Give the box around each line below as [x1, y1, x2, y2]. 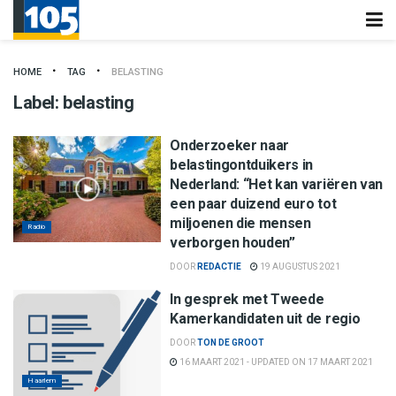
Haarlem [27, 376, 57, 385]
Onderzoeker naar [170, 137, 290, 154]
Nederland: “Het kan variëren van [170, 176, 383, 193]
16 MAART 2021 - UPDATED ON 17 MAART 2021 [178, 357, 374, 367]
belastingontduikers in [170, 156, 314, 173]
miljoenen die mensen [170, 215, 311, 232]
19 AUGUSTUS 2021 [258, 262, 341, 271]
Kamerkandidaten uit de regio [170, 310, 361, 327]
